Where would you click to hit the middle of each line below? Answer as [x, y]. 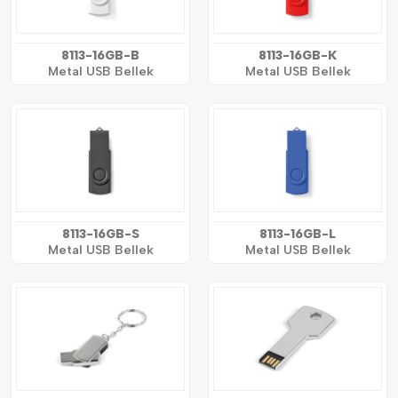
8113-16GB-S [100, 234]
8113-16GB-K [298, 55]
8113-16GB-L [298, 234]
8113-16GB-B [100, 55]
